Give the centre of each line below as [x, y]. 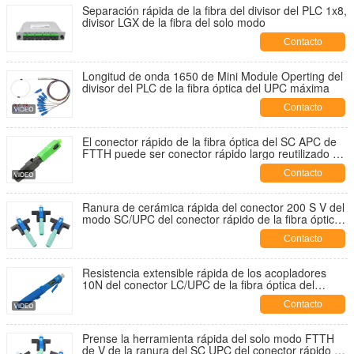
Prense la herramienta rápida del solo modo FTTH [208, 338]
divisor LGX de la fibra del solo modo [174, 22]
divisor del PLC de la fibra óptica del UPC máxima [206, 88]
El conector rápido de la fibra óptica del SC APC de [209, 141]
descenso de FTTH [130, 296]
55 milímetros [116, 165]
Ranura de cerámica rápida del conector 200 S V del [213, 207]
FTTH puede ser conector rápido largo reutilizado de [214, 153]
